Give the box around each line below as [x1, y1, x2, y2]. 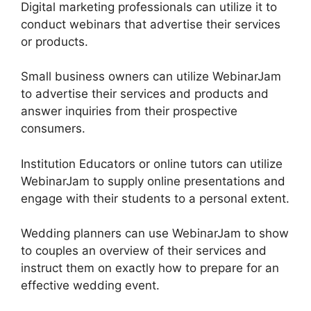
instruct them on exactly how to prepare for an [21, 261, 279, 276]
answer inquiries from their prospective [21, 104, 237, 119]
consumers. [21, 121, 85, 136]
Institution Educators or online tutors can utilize [21, 156, 283, 171]
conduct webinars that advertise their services [21, 17, 280, 31]
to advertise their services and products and [21, 87, 269, 101]
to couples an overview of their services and [21, 244, 267, 258]
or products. [21, 34, 88, 49]
